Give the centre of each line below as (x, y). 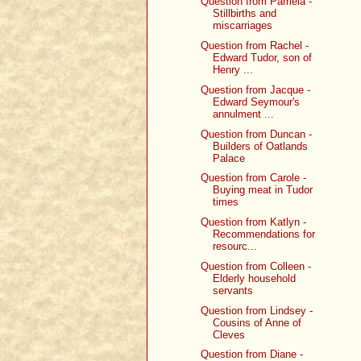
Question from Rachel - (255, 46)
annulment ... (244, 114)
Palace (229, 158)
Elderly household (255, 278)
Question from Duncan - (257, 134)
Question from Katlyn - (254, 222)
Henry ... (233, 70)
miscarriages (243, 26)
